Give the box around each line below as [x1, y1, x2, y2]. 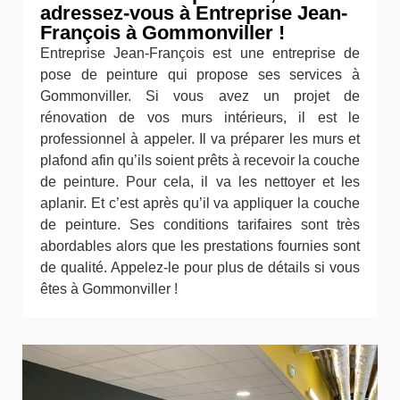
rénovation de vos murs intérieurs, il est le [40, 109, 360, 125]
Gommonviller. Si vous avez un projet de [40, 87, 360, 104]
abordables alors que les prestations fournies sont [40, 237, 360, 254]
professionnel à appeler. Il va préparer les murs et [40, 130, 360, 146]
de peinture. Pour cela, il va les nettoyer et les [40, 173, 360, 189]
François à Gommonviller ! [40, 21, 285, 44]
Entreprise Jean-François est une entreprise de [40, 45, 360, 61]
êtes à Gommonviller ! [40, 280, 178, 296]
